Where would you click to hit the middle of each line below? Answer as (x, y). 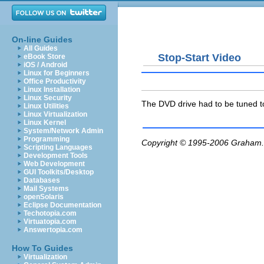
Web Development (54, 164)
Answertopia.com (53, 230)
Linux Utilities (46, 106)
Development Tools (56, 156)
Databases (42, 180)
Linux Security (48, 98)
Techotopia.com (50, 213)
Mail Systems (46, 189)
